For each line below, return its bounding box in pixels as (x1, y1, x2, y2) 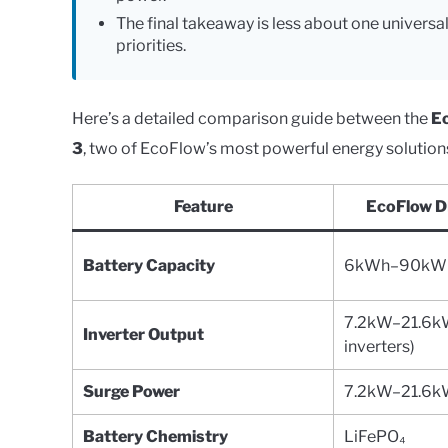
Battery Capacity (83, 255, 215, 275)
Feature (173, 196, 233, 216)
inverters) (344, 336, 415, 356)
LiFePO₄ (344, 426, 406, 446)
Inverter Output (83, 324, 204, 344)
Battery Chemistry (83, 426, 228, 446)
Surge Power (83, 381, 180, 401)
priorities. (116, 36, 186, 56)
